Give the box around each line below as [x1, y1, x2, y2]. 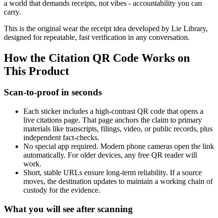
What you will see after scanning [4, 203, 133, 214]
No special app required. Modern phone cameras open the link [23, 142, 214, 151]
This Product [4, 64, 69, 77]
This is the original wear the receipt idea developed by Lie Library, [4, 24, 208, 33]
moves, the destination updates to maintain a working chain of [23, 177, 213, 186]
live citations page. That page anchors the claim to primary [23, 116, 202, 125]
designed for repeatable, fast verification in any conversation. [4, 33, 190, 41]
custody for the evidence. [23, 186, 100, 195]
